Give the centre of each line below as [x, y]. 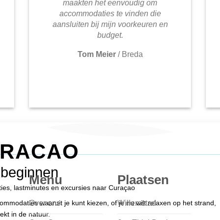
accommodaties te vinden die [110, 14]
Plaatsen [143, 180]
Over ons [45, 203]
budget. [110, 35]
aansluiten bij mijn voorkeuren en [110, 25]
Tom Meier [96, 55]
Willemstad [137, 203]
